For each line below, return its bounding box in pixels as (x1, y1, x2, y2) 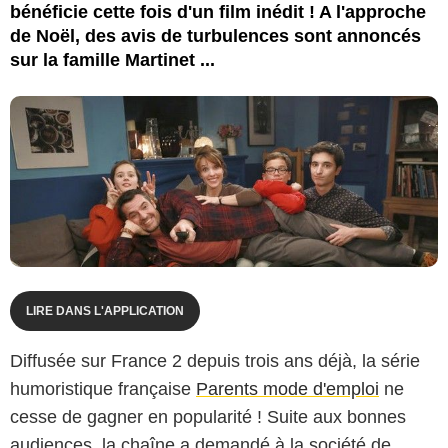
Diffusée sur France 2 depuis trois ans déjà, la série (10, 350, 420, 371)
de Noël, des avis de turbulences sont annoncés (10, 25, 421, 46)
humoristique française (10, 378, 196, 399)
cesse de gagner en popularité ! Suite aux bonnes (10, 406, 406, 427)
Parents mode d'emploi (196, 378, 379, 399)
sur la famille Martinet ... (10, 49, 215, 70)
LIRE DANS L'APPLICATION (26, 303, 184, 318)
